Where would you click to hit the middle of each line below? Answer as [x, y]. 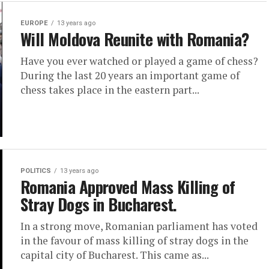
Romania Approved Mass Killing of [128, 187]
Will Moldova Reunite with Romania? [135, 39]
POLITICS [36, 171]
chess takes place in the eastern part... [110, 90]
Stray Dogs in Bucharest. [99, 204]
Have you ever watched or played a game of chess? [139, 61]
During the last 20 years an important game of [130, 76]
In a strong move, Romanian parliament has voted [139, 226]
